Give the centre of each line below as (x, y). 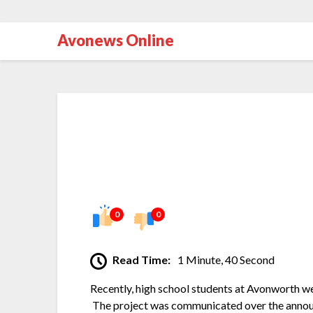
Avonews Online (116, 40)
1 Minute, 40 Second (226, 260)
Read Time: (142, 260)
